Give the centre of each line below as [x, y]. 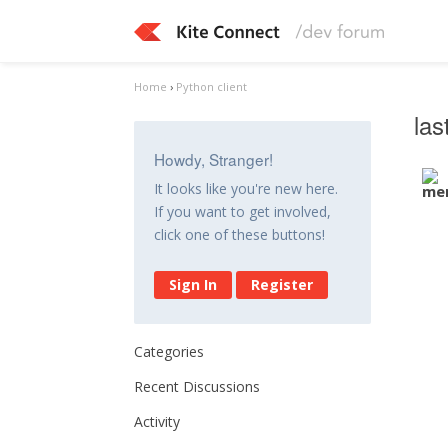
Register [282, 284]
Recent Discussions [197, 386]
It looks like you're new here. [246, 188]
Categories [169, 351]
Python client [212, 86]
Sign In [193, 284]
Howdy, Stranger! [214, 159]
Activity [157, 421]
